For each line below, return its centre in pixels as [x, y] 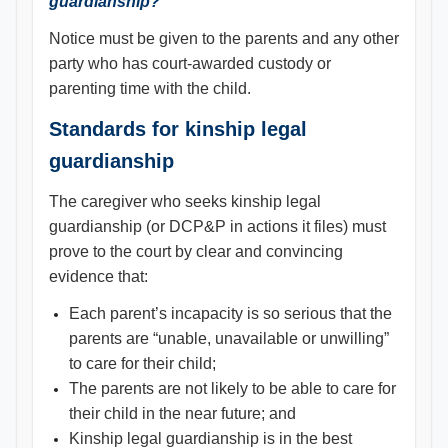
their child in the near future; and [182, 413]
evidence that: [98, 276]
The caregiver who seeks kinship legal [185, 201]
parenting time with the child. [150, 88]
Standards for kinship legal [178, 129]
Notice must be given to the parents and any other [224, 38]
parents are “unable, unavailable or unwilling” [229, 338]
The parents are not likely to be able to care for [232, 388]
